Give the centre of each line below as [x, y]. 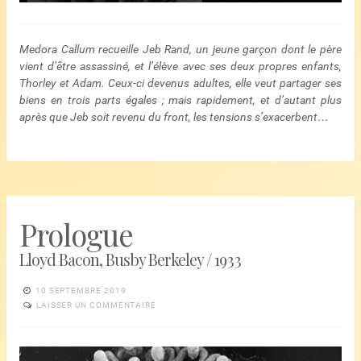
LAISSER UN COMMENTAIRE [96, 305]
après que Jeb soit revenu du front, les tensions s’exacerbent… [174, 116]
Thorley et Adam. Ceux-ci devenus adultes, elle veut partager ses [180, 83]
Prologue [76, 234]
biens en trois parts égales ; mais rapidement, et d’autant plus [180, 100]
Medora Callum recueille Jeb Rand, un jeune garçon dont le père [180, 49]
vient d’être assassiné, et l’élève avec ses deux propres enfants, [180, 66]
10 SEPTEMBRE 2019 [81, 291]
